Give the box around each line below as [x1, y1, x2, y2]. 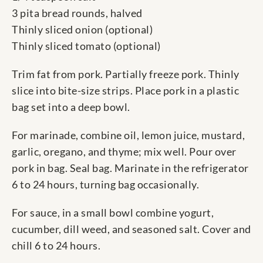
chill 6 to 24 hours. [12, 239, 100, 252]
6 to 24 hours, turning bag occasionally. [12, 178, 199, 191]
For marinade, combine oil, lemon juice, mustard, [12, 129, 245, 142]
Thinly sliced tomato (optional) [12, 39, 161, 53]
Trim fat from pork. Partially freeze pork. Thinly [12, 68, 240, 81]
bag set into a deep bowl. [12, 100, 130, 114]
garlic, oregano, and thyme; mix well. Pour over [12, 145, 237, 159]
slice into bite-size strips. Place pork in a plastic [12, 84, 239, 97]
